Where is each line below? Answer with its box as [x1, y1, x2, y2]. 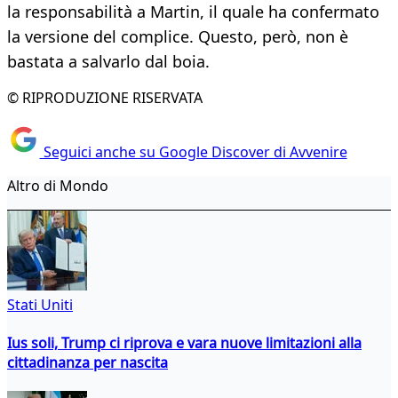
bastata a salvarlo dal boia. [7, 51, 210, 73]
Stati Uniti [7, 294, 73, 314]
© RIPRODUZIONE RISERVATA [7, 88, 203, 108]
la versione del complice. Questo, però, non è [7, 26, 348, 48]
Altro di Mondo [7, 175, 108, 195]
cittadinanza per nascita [7, 352, 168, 372]
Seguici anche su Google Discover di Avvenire [39, 141, 347, 162]
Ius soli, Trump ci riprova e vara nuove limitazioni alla [7, 332, 362, 353]
